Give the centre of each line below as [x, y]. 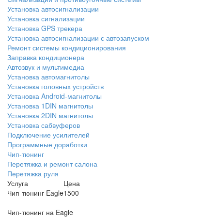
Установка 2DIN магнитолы [50, 116]
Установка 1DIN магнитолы [50, 106]
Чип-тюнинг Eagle [35, 193]
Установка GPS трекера [45, 28]
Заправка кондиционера [46, 57]
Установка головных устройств [55, 86]
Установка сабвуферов [44, 125]
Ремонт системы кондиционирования [67, 48]
